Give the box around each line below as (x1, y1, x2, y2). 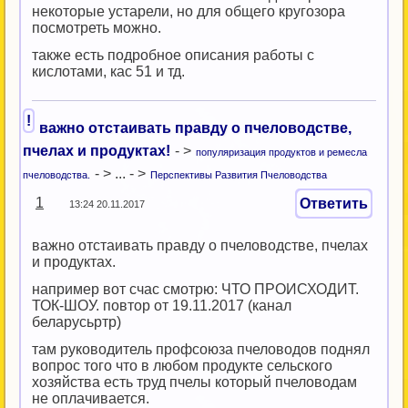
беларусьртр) (32, 314, 121, 330)
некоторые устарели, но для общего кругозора (32, 4, 345, 19)
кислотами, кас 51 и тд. (32, 64, 185, 79)
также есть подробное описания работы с (32, 47, 314, 63)
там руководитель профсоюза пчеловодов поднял (32, 342, 370, 357)
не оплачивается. (32, 391, 149, 406)
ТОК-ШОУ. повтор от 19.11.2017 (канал (32, 298, 291, 313)
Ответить (300, 196, 368, 211)
